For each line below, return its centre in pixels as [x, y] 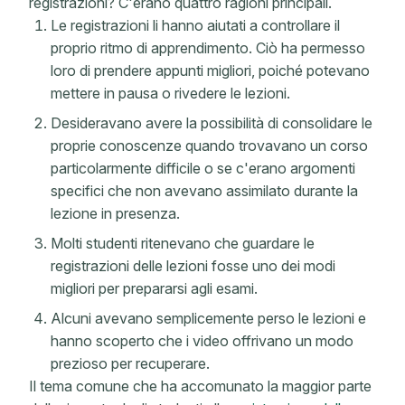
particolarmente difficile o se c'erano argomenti [203, 168]
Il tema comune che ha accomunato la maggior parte [200, 386]
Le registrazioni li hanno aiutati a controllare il [195, 25]
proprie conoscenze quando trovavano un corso [209, 146]
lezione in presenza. [115, 213]
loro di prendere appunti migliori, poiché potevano [210, 71]
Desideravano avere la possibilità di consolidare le [212, 123]
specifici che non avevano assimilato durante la [204, 191]
